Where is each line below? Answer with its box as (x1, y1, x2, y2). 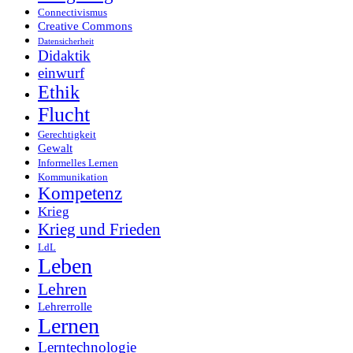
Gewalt (38, 141, 72, 155)
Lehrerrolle (38, 299, 92, 314)
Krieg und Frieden (38, 220, 161, 240)
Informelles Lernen (38, 157, 118, 169)
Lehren (38, 279, 87, 299)
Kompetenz (38, 184, 122, 204)
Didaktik (38, 47, 91, 65)
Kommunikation (38, 171, 108, 184)
